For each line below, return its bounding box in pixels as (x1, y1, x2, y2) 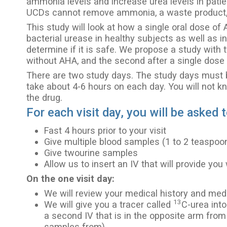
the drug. (26, 92, 63, 103)
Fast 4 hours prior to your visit (44, 125, 167, 136)
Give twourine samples (44, 147, 138, 158)
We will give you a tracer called (44, 199, 174, 210)
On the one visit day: (26, 173, 115, 184)
